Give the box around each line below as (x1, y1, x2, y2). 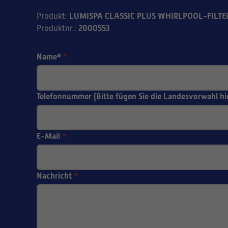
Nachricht (37, 171, 72, 181)
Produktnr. (37, 24, 74, 33)
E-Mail (37, 131, 60, 141)
